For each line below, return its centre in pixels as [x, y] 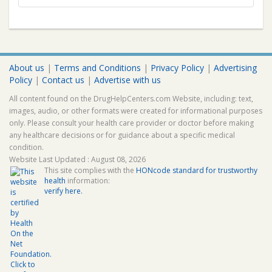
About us [27, 68]
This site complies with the [90, 170]
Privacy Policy [177, 68]
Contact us [63, 80]
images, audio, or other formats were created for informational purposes [136, 111]
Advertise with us [127, 80]
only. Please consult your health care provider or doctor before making [131, 123]
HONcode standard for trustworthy [197, 170]
